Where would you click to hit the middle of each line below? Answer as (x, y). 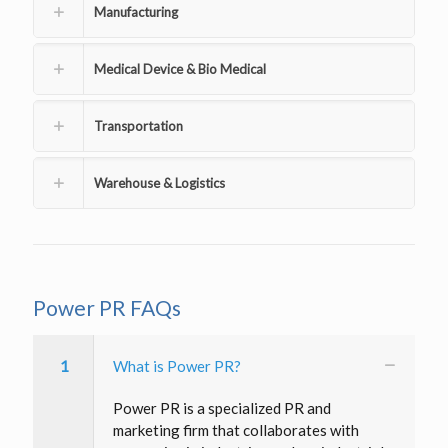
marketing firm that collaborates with (236, 429)
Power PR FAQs (107, 307)
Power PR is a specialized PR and (222, 407)
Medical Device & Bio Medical (180, 68)
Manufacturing (136, 11)
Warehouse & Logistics (159, 182)
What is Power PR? (177, 365)
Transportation (138, 125)
